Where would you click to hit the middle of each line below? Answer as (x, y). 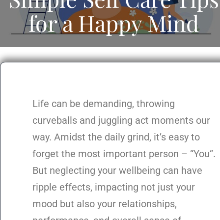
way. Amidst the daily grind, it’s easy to (116, 137)
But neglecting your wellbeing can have (117, 171)
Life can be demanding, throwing (104, 104)
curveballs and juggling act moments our (121, 121)
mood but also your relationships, (105, 204)
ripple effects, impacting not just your (114, 187)
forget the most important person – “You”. (124, 154)
